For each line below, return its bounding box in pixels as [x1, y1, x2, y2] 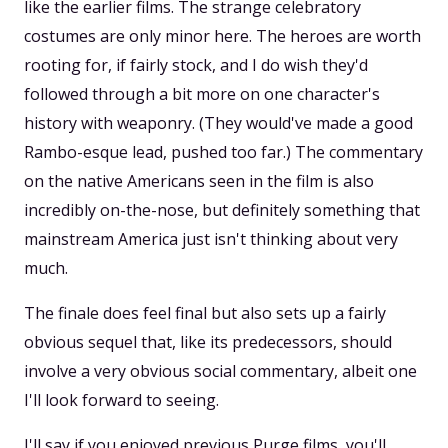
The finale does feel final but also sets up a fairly [24, 302, 386, 325]
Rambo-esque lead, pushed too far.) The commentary [24, 141, 423, 164]
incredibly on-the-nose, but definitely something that [24, 199, 420, 222]
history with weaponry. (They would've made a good [24, 112, 413, 135]
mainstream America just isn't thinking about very [24, 228, 398, 251]
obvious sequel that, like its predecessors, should [24, 331, 392, 354]
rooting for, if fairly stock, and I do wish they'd [24, 54, 368, 77]
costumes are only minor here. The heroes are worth [24, 25, 421, 48]
